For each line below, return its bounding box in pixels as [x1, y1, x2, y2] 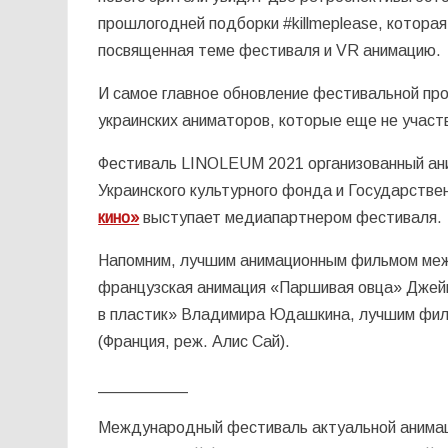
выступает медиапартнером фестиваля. [139, 208, 443, 226]
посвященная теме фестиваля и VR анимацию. [98, 41, 442, 59]
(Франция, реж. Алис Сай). [98, 332, 291, 350]
